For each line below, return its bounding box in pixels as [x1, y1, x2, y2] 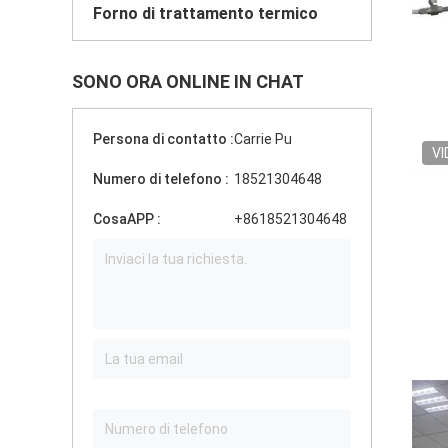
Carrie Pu [234, 131, 292, 147]
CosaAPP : [93, 211, 161, 227]
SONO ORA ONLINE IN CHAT [72, 71, 304, 92]
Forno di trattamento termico [93, 4, 318, 23]
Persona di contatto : [93, 131, 234, 147]
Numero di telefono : [93, 171, 229, 187]
